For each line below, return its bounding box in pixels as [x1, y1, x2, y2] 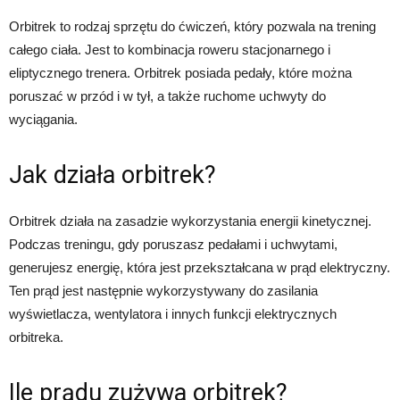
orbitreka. [9, 329, 63, 346]
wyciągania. [9, 112, 78, 128]
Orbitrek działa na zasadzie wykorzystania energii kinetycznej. [9, 213, 371, 229]
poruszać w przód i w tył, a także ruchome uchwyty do [9, 88, 326, 104]
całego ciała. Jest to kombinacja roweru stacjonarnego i [9, 42, 330, 58]
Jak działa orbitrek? [9, 161, 216, 190]
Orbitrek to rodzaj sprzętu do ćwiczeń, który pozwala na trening [9, 19, 376, 35]
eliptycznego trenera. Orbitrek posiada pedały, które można [9, 65, 352, 81]
